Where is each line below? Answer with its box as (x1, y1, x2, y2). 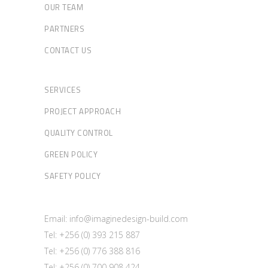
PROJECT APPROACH (44, 105, 121, 118)
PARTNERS (44, 23, 84, 35)
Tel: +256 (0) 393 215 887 (44, 229, 140, 241)
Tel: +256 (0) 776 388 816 (44, 245, 140, 257)
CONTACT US (44, 44, 92, 57)
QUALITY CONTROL (44, 127, 113, 139)
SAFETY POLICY (44, 170, 101, 182)
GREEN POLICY (44, 148, 98, 161)
